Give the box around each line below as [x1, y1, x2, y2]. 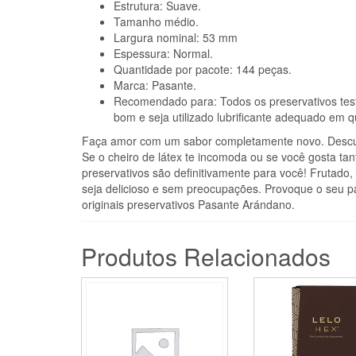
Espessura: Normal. [114, 44, 213, 61]
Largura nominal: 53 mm [114, 29, 238, 45]
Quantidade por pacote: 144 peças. [114, 60, 292, 77]
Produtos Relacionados [81, 238, 331, 273]
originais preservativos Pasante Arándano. [82, 195, 295, 212]
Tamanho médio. [114, 13, 199, 29]
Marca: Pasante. [114, 76, 196, 93]
